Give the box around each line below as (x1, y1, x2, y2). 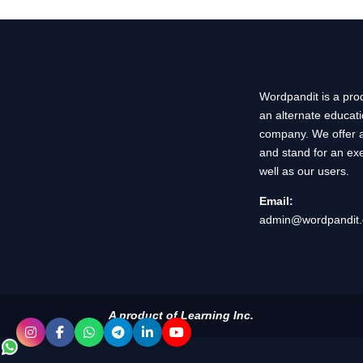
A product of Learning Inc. (109, 308, 254, 322)
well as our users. (258, 164, 349, 178)
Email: (258, 194, 293, 208)
